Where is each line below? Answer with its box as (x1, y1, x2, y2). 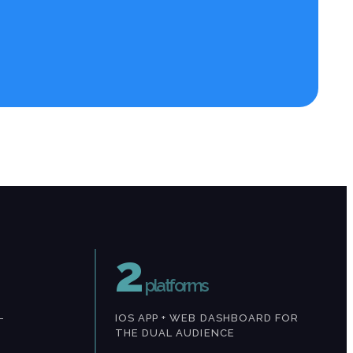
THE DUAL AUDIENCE (115, 327, 235, 340)
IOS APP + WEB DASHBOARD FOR (115, 312, 299, 325)
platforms (145, 275, 208, 296)
